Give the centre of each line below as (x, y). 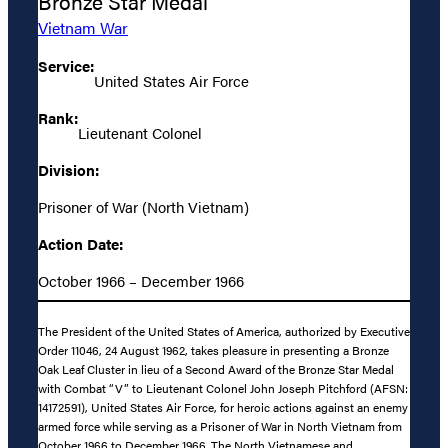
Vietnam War (83, 27)
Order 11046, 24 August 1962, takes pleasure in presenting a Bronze (213, 350)
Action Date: (80, 243)
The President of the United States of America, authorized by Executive (224, 331)
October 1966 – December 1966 (141, 280)
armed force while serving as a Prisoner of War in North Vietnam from (220, 426)
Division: (68, 169)
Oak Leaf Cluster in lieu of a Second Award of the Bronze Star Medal (216, 369)
